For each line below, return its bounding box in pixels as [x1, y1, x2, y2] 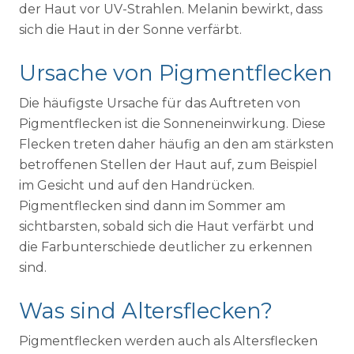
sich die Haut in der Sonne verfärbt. [19, 21, 242, 37]
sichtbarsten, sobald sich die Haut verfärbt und [19, 218, 314, 234]
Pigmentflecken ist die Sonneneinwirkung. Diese [19, 115, 326, 131]
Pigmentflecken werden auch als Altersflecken [19, 333, 318, 348]
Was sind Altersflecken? [19, 297, 273, 324]
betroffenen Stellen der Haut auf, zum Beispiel [19, 156, 318, 172]
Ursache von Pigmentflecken [19, 59, 333, 86]
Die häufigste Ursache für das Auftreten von [19, 95, 300, 111]
